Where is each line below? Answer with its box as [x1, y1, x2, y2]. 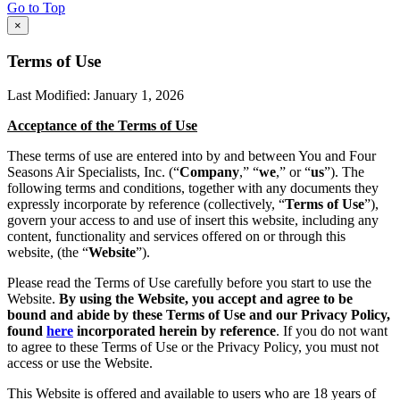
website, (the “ [7, 245, 88, 261]
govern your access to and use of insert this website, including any [7, 212, 379, 229]
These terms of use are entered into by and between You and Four [7, 148, 376, 164]
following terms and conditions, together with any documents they [7, 180, 379, 196]
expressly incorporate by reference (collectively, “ [7, 196, 285, 212]
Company [179, 164, 239, 180]
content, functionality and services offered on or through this [7, 229, 346, 245]
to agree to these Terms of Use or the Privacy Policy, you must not [7, 339, 379, 355]
